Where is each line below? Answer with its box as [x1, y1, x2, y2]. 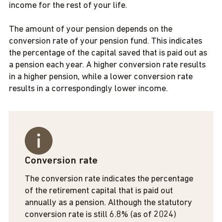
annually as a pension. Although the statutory [25, 198, 192, 208]
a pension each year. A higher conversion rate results [9, 60, 206, 70]
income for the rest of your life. [9, 1, 127, 10]
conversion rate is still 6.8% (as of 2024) [25, 210, 176, 220]
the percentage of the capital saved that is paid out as [9, 49, 207, 58]
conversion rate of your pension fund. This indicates [9, 37, 202, 46]
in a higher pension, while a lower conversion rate [9, 72, 193, 82]
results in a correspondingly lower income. [9, 84, 168, 94]
